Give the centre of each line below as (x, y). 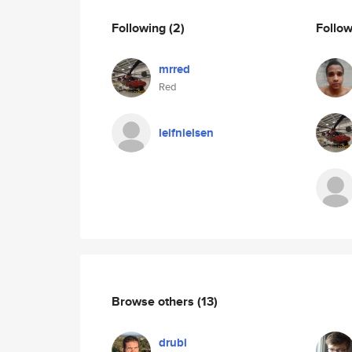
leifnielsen (186, 133)
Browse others (154, 301)
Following (140, 27)
